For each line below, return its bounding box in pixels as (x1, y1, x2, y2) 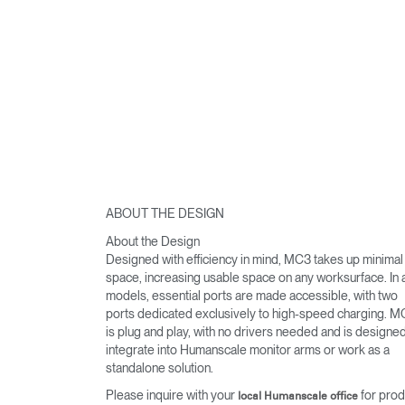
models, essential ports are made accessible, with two (106, 287, 398, 303)
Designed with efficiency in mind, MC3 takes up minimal (106, 251, 403, 267)
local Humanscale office (238, 391, 358, 402)
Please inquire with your (106, 388, 238, 402)
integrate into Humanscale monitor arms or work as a (106, 342, 390, 357)
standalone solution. (106, 360, 213, 375)
